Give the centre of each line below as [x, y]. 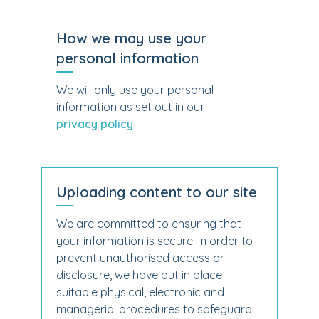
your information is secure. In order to [155, 241]
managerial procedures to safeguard [154, 309]
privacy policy [95, 124]
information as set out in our [130, 107]
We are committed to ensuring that [149, 224]
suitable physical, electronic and [140, 292]
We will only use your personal [135, 90]
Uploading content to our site [157, 192]
